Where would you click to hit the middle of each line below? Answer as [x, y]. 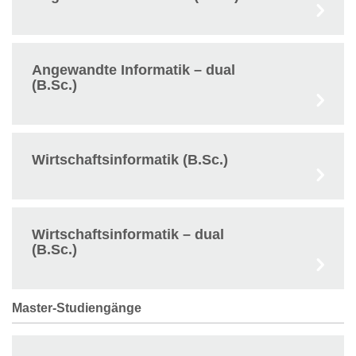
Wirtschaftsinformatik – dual [128, 234]
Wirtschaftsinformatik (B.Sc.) [130, 160]
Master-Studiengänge [77, 308]
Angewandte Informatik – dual [133, 70]
